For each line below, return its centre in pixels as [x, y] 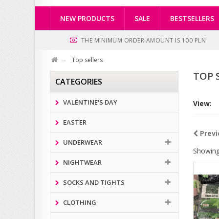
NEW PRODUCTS [87, 18]
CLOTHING [79, 202]
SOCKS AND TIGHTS [93, 182]
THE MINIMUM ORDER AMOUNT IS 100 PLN [143, 40]
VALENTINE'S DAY [89, 102]
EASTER [74, 122]
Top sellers [87, 60]
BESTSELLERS [192, 18]
